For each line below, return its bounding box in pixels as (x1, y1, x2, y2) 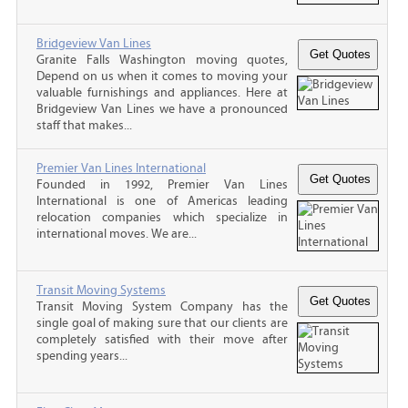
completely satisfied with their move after (36, 331, 288, 347)
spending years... (36, 348, 127, 363)
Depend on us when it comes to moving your (36, 68, 288, 84)
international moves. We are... (36, 226, 197, 241)
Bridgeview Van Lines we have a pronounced (36, 101, 288, 117)
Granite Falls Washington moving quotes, (36, 52, 288, 67)
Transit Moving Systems (36, 282, 166, 298)
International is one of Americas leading (36, 193, 288, 209)
